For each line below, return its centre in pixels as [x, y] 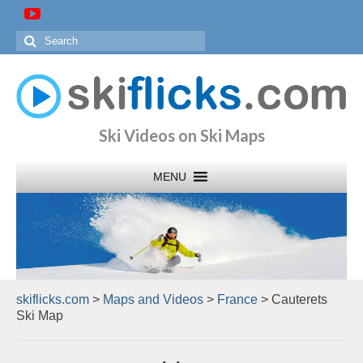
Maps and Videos [153, 300]
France [237, 300]
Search [37, 38]
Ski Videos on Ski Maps [181, 135]
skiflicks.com [53, 300]
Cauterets [299, 300]
